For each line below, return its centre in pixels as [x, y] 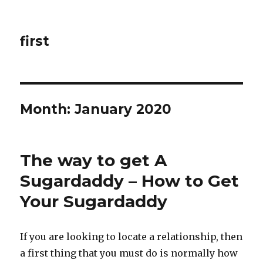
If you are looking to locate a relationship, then [131, 237]
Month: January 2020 [96, 109]
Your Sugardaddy [94, 201]
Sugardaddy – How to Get [130, 181]
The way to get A [94, 160]
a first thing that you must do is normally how [129, 253]
